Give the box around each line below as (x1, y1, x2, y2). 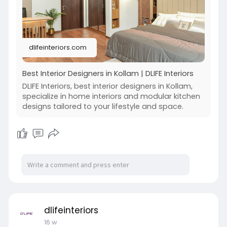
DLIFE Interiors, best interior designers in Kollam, (22, 81, 193, 91)
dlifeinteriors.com (28, 43, 87, 52)
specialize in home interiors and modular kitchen (22, 91, 200, 101)
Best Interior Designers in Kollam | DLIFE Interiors (22, 68, 194, 79)
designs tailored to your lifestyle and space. (22, 101, 183, 111)
